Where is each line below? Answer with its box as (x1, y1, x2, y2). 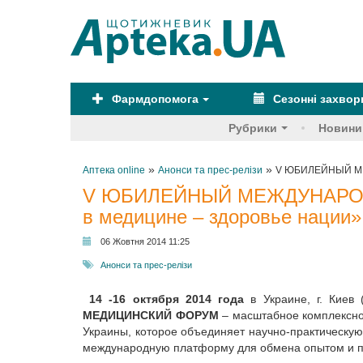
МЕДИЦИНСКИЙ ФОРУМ (83, 309, 223, 322)
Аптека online (83, 164, 145, 176)
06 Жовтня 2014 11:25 (100, 237, 190, 246)
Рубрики (228, 122, 277, 135)
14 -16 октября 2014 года (89, 293, 245, 305)
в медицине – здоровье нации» (83, 206, 361, 228)
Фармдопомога (109, 92, 199, 105)
